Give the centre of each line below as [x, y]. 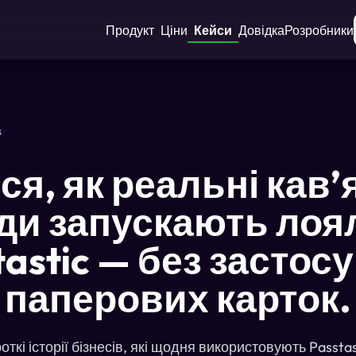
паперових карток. [178, 298]
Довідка [261, 30]
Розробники [319, 30]
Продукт [130, 30]
